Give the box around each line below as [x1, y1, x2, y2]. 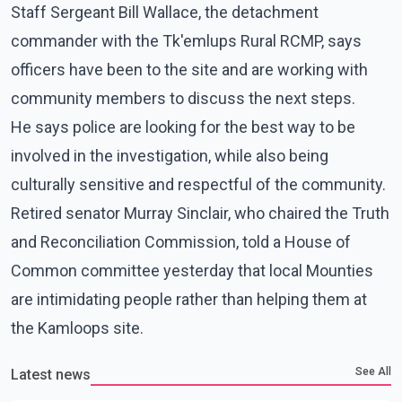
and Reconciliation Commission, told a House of [11, 232, 351, 252]
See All [355, 365, 391, 379]
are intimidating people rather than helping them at [11, 290, 367, 310]
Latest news [11, 366, 91, 384]
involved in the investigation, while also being [11, 146, 328, 166]
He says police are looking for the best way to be [11, 118, 355, 137]
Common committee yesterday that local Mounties [11, 261, 373, 281]
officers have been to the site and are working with [11, 60, 368, 80]
